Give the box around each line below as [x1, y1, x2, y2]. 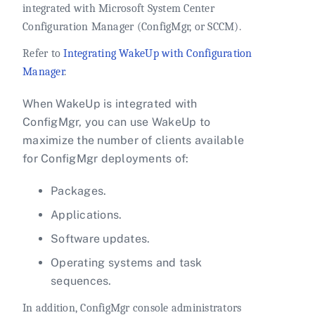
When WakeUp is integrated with [22, 96, 198, 110]
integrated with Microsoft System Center [22, 1, 214, 15]
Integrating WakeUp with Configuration [63, 46, 252, 60]
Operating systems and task [51, 255, 202, 269]
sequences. [51, 274, 112, 288]
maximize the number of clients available [22, 133, 244, 147]
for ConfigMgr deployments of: [22, 151, 189, 165]
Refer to [22, 46, 64, 60]
